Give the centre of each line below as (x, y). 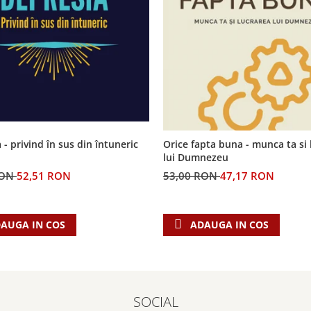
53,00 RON (192, 175)
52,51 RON (44, 175)
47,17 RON (247, 175)
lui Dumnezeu (196, 157)
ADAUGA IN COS (229, 224)
